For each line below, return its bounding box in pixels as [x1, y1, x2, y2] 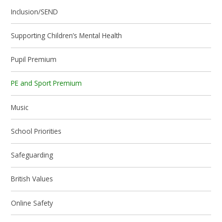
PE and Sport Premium [11, 78, 82, 88]
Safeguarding [11, 150, 54, 160]
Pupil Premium [11, 55, 57, 64]
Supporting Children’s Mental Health [11, 30, 122, 40]
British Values [11, 174, 54, 184]
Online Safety [11, 198, 54, 208]
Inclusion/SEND [11, 6, 58, 16]
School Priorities [11, 126, 62, 136]
